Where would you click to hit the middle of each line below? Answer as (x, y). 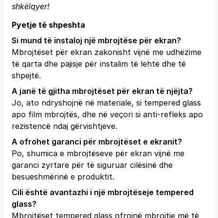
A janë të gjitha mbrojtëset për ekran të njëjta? (102, 91)
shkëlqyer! (31, 6)
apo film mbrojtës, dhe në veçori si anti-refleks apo (107, 114)
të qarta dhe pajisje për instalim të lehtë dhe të (99, 64)
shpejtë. (26, 75)
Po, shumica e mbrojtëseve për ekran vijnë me (98, 153)
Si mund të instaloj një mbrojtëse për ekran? (96, 40)
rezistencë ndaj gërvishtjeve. (64, 126)
